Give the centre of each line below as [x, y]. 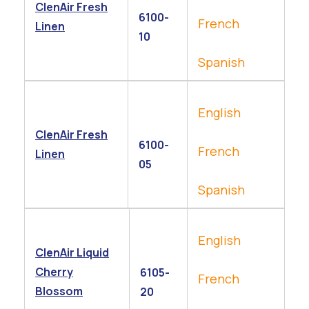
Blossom [59, 291]
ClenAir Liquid [72, 252]
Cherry [54, 272]
